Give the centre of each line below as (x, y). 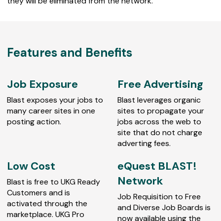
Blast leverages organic (159, 100)
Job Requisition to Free (159, 196)
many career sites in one (51, 110)
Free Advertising (160, 84)
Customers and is (38, 192)
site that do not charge (160, 132)
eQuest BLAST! (157, 166)
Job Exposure (42, 84)
